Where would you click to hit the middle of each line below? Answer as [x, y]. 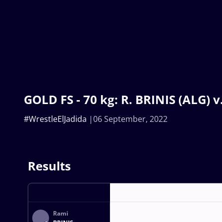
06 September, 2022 [130, 119]
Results [49, 166]
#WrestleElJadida [55, 119]
